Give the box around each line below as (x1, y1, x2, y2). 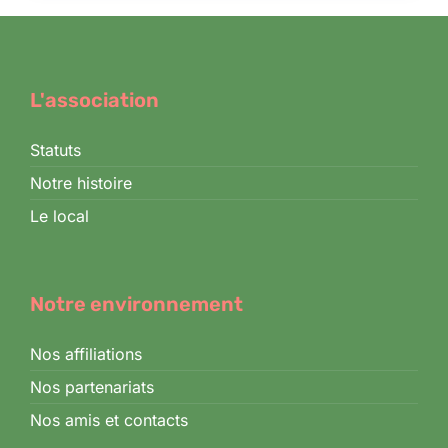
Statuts (30, 139, 81, 160)
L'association (30, 87, 159, 112)
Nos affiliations (30, 343, 142, 364)
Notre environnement (30, 291, 243, 316)
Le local (30, 205, 89, 226)
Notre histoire (30, 172, 132, 193)
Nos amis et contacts (30, 409, 188, 430)
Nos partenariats (30, 376, 154, 397)
